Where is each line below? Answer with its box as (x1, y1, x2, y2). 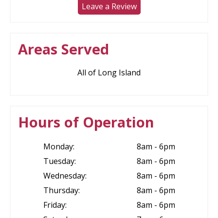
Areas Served (18, 39, 109, 59)
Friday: (43, 200, 67, 211)
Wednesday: (43, 170, 87, 182)
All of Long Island (77, 67, 141, 78)
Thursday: (43, 185, 80, 196)
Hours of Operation (18, 112, 154, 132)
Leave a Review (81, 1, 137, 12)
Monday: (43, 141, 74, 152)
